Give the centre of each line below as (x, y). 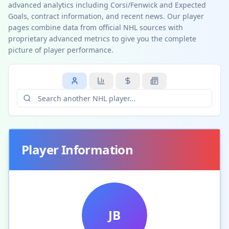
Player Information (77, 150)
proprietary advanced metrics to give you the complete (102, 39)
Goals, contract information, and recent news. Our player (106, 16)
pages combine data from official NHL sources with (96, 27)
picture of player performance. (61, 50)
